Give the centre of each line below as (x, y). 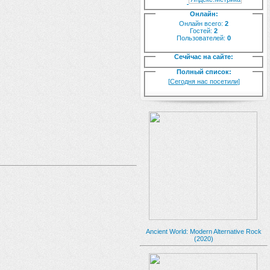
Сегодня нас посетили (204, 81)
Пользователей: (202, 38)
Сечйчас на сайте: (204, 57)
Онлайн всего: (202, 23)
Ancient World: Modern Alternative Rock (204, 231)
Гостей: (202, 30)
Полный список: (204, 72)
